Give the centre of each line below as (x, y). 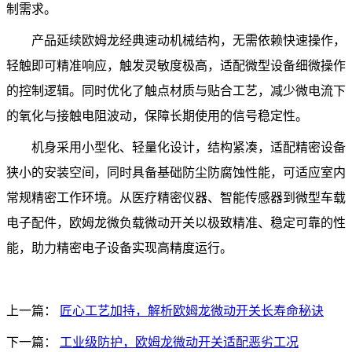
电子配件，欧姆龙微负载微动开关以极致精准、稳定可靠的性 (176, 223)
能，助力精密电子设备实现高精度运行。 (119, 248)
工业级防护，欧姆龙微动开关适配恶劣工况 (179, 343)
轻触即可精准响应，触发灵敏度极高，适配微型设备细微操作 (176, 66)
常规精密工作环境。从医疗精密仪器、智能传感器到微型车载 (176, 198)
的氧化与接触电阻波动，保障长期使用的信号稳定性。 (157, 116)
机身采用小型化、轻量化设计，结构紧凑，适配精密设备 (189, 148)
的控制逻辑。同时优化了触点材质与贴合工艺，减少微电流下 (176, 91)
